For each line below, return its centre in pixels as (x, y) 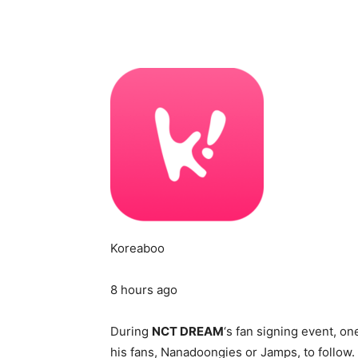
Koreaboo (137, 248)
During (131, 331)
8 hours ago (144, 289)
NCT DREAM (188, 331)
